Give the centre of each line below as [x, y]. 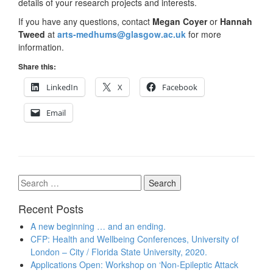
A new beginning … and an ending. [98, 226]
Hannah [236, 22]
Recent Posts [51, 209]
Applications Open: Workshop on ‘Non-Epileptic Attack [134, 265]
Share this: [37, 67]
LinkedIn [62, 87]
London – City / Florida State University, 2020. [119, 252]
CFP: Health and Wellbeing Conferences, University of [135, 239]
